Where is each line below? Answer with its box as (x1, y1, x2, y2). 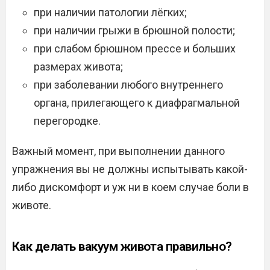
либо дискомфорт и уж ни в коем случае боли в (12, 181, 249, 193)
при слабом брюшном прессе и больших (34, 42, 236, 55)
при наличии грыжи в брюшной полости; (34, 24, 235, 37)
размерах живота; (34, 60, 123, 73)
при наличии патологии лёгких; (34, 6, 187, 19)
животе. (12, 199, 51, 212)
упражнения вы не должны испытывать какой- (12, 163, 248, 175)
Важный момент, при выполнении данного (12, 145, 225, 157)
